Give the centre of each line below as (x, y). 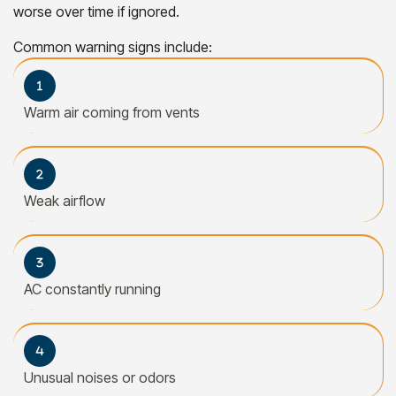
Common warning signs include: (113, 46)
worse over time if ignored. (96, 11)
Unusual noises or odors (100, 377)
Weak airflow (65, 200)
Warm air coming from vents (112, 112)
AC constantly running (92, 289)
